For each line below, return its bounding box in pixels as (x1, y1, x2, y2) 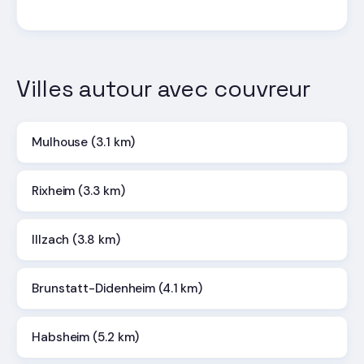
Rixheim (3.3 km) (32, 182, 125, 199)
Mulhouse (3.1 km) (32, 133, 136, 150)
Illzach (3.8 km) (32, 231, 120, 248)
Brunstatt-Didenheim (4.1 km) (32, 279, 203, 297)
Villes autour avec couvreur (16, 74, 311, 104)
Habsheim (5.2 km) (32, 328, 140, 345)
